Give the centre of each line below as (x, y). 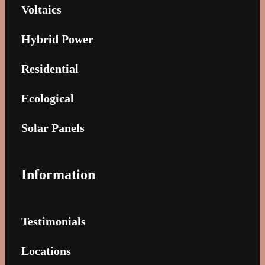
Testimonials (54, 221)
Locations (46, 251)
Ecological (48, 98)
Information (58, 174)
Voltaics (41, 9)
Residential (50, 69)
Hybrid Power (57, 39)
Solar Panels (53, 128)
